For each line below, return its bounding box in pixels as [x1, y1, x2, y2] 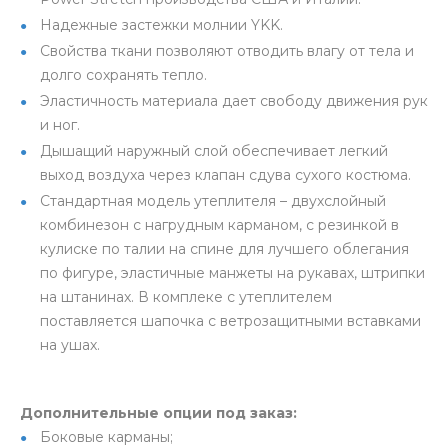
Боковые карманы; [40, 428, 173, 446]
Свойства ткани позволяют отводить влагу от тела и [40, 42, 414, 60]
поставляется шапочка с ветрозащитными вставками [40, 312, 421, 330]
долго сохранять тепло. [40, 66, 211, 84]
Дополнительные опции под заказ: [20, 404, 297, 422]
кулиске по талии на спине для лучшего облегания [40, 240, 409, 258]
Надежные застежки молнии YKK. [40, 16, 283, 34]
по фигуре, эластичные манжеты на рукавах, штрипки [40, 264, 425, 282]
